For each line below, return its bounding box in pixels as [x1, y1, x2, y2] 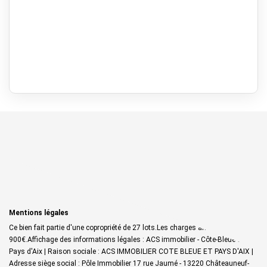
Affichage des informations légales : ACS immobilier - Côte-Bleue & [27, 235, 241, 244]
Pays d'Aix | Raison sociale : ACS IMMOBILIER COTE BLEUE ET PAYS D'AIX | [9, 247, 253, 256]
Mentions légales [9, 208, 69, 217]
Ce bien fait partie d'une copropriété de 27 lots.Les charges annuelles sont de [9, 223, 256, 232]
